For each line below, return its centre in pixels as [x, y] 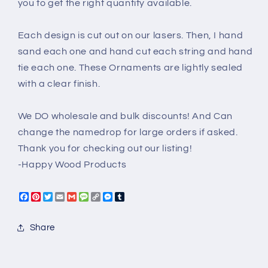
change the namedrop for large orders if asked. [128, 133]
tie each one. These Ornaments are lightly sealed [130, 68]
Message [110, 197]
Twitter [68, 197]
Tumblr [140, 197]
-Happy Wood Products [72, 165]
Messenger [138, 197]
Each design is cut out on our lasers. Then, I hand [130, 36]
